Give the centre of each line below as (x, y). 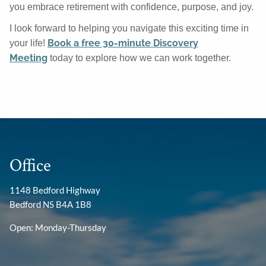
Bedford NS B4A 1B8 (51, 205)
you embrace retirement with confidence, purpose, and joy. (132, 7)
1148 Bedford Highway (55, 190)
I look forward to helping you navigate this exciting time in (129, 28)
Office (31, 166)
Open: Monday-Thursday (58, 228)
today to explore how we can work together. (141, 58)
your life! (29, 43)
